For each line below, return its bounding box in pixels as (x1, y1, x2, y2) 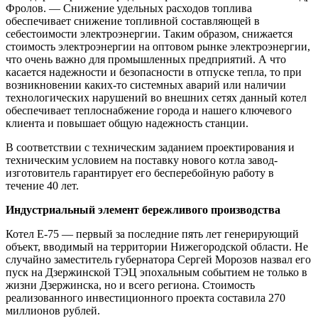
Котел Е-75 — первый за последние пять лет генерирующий (6, 228, 299, 241)
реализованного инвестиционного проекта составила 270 (6, 292, 285, 305)
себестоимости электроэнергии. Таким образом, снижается (6, 28, 292, 40)
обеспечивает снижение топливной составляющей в (6, 15, 260, 28)
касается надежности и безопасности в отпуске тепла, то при (6, 66, 302, 79)
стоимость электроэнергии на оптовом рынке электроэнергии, (6, 40, 310, 53)
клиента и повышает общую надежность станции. (6, 117, 248, 130)
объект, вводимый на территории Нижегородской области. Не (6, 241, 308, 253)
